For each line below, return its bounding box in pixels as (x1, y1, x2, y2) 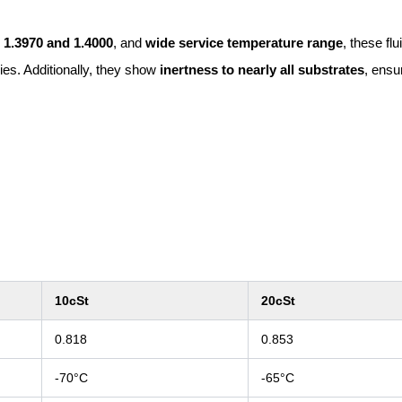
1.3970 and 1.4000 (4, 34, 113, 50)
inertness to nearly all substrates (160, 61, 364, 77)
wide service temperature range (145, 34, 343, 50)
